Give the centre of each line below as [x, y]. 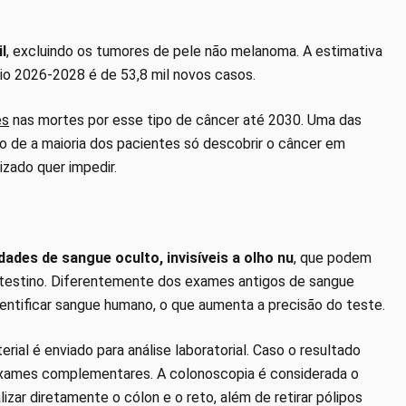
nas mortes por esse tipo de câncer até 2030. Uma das [185, 120]
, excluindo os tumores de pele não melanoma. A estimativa [194, 51]
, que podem [333, 257]
